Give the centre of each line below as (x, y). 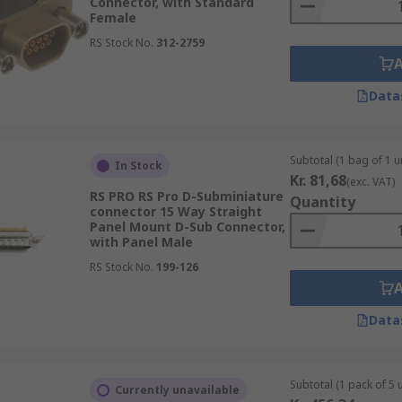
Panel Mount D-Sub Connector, (187, 227)
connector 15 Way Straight (175, 211)
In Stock (138, 166)
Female (113, 17)
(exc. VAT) (370, 182)
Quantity (322, 202)
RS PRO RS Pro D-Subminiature (186, 196)
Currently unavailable (177, 390)
